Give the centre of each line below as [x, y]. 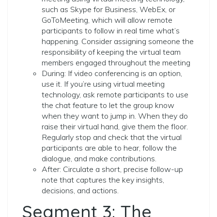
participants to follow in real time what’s [111, 31]
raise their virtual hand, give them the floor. [115, 126]
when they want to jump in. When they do [115, 116]
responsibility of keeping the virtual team [111, 52]
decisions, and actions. [80, 190]
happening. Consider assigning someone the [118, 41]
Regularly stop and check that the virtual [112, 137]
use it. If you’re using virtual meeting [103, 84]
